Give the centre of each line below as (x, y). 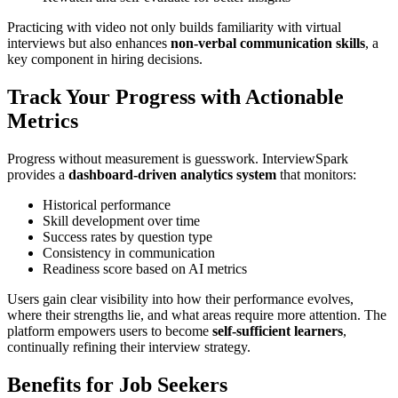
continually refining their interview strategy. (129, 346)
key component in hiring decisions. (105, 60)
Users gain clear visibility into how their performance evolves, (180, 298)
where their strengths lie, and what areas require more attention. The (197, 314)
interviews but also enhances (89, 44)
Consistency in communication (129, 252)
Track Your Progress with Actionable (175, 96)
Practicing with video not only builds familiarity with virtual (174, 28)
